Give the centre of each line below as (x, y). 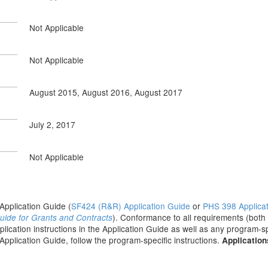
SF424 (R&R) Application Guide (131, 206)
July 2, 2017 (52, 124)
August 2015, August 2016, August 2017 (106, 92)
